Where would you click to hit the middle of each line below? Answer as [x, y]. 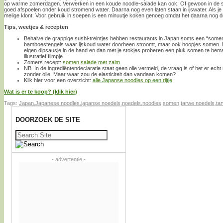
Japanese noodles [57, 103]
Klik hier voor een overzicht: [58, 80]
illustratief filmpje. [44, 56]
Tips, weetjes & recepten [36, 27]
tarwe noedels [198, 103]
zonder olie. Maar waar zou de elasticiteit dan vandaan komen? [100, 74]
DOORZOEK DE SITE [48, 120]
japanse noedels [101, 103]
